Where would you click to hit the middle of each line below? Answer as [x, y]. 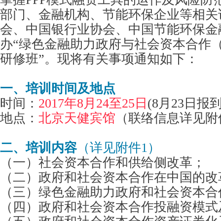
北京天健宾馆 [77, 118]
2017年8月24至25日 [93, 103]
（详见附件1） [119, 148]
